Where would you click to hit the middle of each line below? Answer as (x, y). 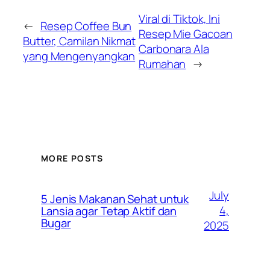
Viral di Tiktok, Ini (180, 18)
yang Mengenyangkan (79, 56)
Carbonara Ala (174, 49)
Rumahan (162, 64)
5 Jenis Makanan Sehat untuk (115, 199)
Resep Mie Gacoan (186, 33)
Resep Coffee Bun (86, 26)
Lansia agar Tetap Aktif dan (109, 211)
